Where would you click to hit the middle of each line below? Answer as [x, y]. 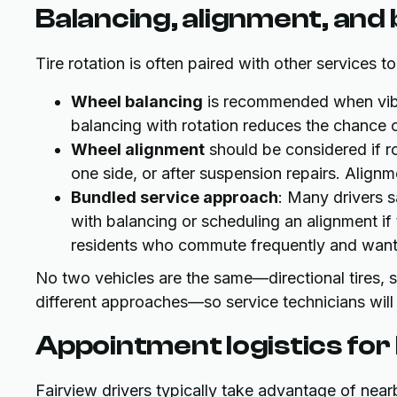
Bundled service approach [175, 197]
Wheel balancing [137, 101]
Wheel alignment [138, 149]
